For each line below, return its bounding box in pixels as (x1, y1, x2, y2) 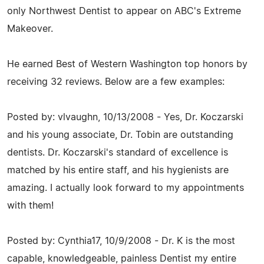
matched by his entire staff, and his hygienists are (7, 165, 229, 175)
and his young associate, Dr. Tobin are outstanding (7, 130, 233, 140)
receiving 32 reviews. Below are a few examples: (7, 77, 225, 87)
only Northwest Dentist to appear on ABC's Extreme (7, 6, 241, 16)
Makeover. (7, 24, 53, 34)
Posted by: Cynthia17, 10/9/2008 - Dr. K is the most (7, 236, 235, 246)
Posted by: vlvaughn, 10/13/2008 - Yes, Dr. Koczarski (7, 112, 243, 122)
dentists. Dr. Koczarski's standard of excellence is (7, 147, 228, 157)
